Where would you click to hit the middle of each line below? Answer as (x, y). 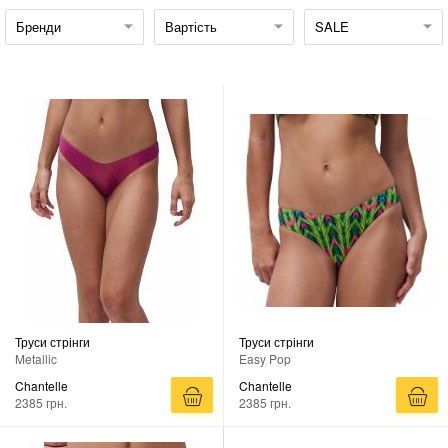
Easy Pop (265, 358)
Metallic (36, 358)
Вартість (191, 26)
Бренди (38, 26)
